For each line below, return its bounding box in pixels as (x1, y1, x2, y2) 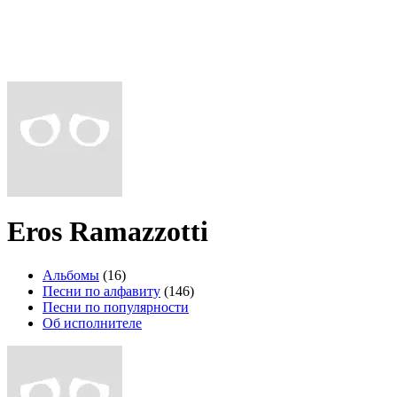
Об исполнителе (43, 315, 142, 331)
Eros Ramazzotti (7, 215, 208, 248)
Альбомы (43, 267, 99, 283)
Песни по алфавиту (43, 283, 160, 299)
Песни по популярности (43, 299, 189, 315)
